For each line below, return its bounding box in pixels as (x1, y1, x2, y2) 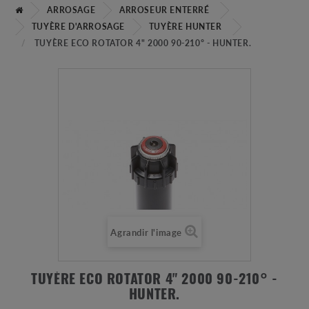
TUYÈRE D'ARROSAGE (31, 21, 126, 33)
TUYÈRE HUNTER (148, 21, 222, 33)
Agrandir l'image (110, 226, 182, 239)
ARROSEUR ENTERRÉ (119, 4, 210, 17)
